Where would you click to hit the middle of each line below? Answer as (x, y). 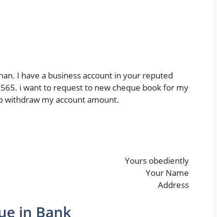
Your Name (167, 173)
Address (173, 185)
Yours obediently (157, 161)
